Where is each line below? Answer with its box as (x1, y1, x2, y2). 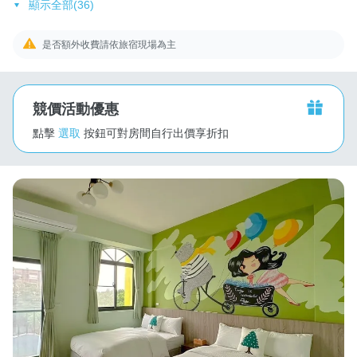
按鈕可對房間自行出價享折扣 (84, 126, 229, 139)
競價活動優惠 (33, 100, 119, 117)
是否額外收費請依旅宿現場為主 (42, 38, 177, 50)
